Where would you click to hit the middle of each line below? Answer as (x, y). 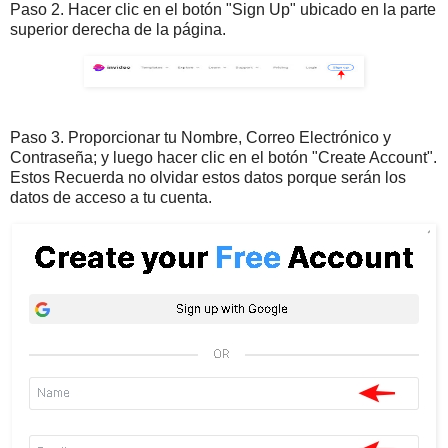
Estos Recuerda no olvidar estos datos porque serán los (208, 177)
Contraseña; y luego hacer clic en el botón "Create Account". (223, 157)
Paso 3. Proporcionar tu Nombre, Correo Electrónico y (200, 137)
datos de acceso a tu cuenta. (111, 197)
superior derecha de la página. (118, 30)
